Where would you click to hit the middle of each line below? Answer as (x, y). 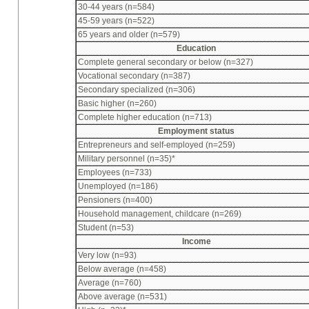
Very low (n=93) (107, 256)
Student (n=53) (106, 228)
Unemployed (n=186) (118, 187)
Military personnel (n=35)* (127, 159)
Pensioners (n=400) (115, 200)
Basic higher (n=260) (117, 104)
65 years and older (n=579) (129, 35)
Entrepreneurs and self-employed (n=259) (157, 145)
